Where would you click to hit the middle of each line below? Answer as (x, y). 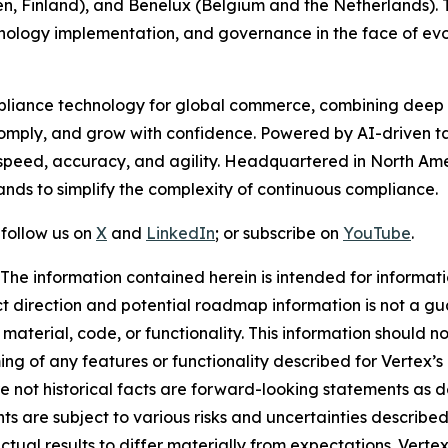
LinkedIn (180, 232)
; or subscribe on (279, 232)
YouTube (377, 232)
